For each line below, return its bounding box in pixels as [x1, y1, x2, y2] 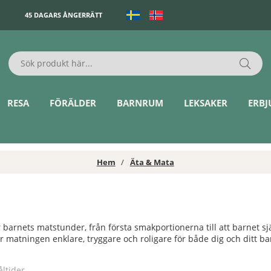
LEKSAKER [183, 97, 227, 109]
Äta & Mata [129, 157, 174, 168]
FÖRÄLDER [50, 97, 97, 109]
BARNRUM [117, 97, 164, 109]
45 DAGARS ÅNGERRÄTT [25, 10, 102, 20]
